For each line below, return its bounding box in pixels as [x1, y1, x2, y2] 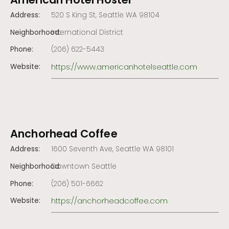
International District [51, 27, 123, 39]
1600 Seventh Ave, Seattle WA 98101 [51, 144, 174, 156]
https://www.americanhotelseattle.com [51, 61, 197, 74]
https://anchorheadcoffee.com [51, 195, 168, 208]
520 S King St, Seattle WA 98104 [51, 10, 159, 22]
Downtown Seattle [51, 162, 117, 173]
